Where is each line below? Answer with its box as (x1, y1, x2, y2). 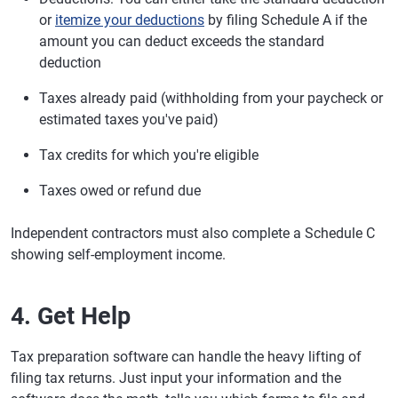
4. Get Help (11, 302, 131, 330)
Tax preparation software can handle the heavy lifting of (11, 348, 362, 365)
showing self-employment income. (11, 246, 226, 263)
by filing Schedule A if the (204, 12, 367, 28)
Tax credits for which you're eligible (39, 147, 259, 163)
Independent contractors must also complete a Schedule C (11, 225, 375, 242)
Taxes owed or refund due (39, 182, 201, 199)
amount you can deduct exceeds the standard (39, 33, 324, 50)
